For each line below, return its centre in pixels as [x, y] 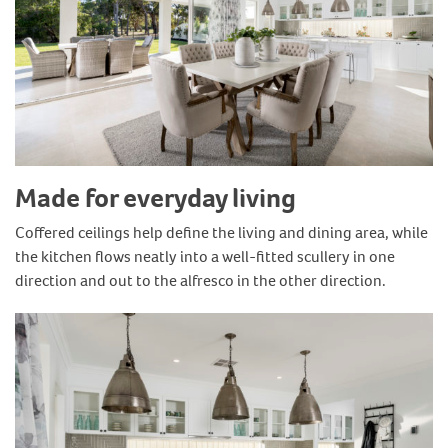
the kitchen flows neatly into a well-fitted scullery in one [205, 257]
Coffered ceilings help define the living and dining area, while [221, 233]
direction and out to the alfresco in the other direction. [200, 281]
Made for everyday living [155, 197]
